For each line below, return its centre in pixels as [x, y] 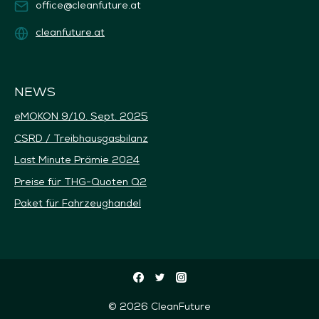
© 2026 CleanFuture [159, 306]
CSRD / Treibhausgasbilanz [81, 138]
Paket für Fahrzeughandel [78, 203]
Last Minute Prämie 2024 [77, 160]
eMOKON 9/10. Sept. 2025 [81, 116]
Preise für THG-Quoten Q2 [80, 181]
